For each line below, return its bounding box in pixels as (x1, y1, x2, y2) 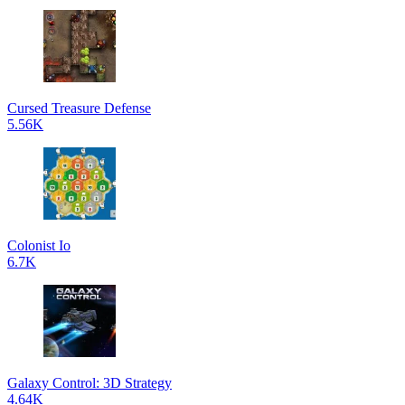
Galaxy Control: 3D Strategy (7, 375, 172, 391)
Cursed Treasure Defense (7, 100, 151, 116)
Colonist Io (7, 238, 71, 253)
